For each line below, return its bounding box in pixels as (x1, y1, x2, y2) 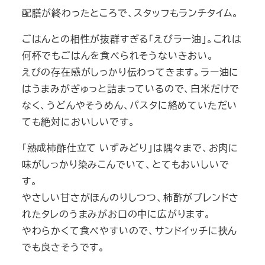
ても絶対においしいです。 (21, 114, 135, 128)
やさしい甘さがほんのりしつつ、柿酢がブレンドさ (21, 190, 240, 204)
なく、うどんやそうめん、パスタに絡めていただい (21, 98, 238, 112)
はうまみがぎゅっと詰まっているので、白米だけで (21, 81, 240, 95)
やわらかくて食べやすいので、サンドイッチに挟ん (21, 223, 238, 237)
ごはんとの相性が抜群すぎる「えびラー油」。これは (21, 31, 242, 46)
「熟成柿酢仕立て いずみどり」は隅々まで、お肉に (21, 140, 238, 154)
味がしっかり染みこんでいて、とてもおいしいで (21, 157, 230, 171)
